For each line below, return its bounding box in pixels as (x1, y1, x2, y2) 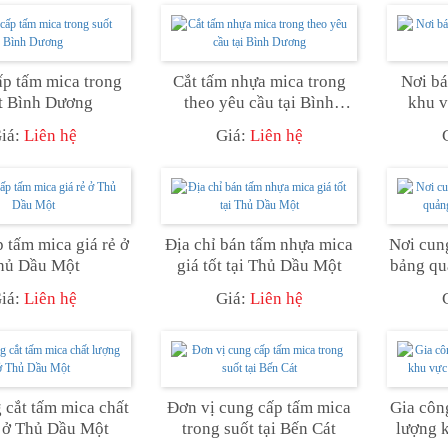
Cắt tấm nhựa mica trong (172, 71, 346, 91)
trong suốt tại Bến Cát (182, 418, 336, 438)
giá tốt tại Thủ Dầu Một (176, 255, 342, 275)
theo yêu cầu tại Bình (184, 92, 334, 112)
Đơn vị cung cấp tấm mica (167, 397, 351, 417)
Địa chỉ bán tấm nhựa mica (165, 234, 353, 254)
